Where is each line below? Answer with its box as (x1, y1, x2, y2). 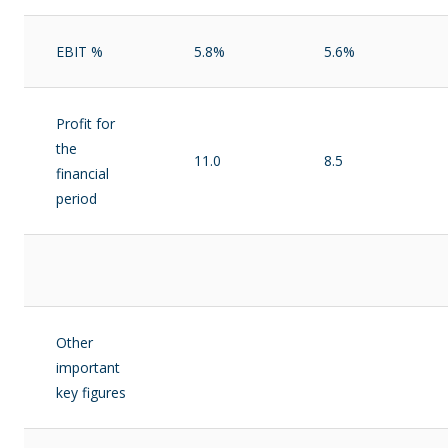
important (56, 358, 120, 377)
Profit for (56, 114, 115, 133)
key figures (56, 383, 126, 402)
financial (56, 164, 109, 183)
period (56, 189, 97, 208)
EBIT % (56, 42, 103, 61)
